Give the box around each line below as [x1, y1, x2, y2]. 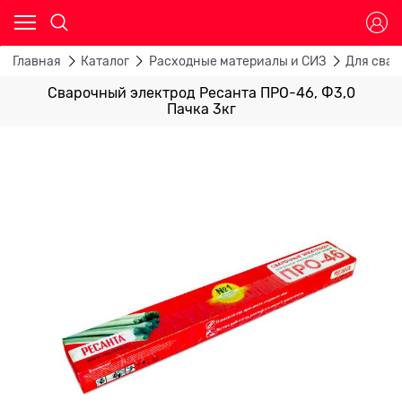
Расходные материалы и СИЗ [148, 54, 327, 69]
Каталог [80, 54, 129, 69]
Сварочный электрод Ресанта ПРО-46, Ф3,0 [47, 84, 355, 101]
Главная [13, 54, 61, 69]
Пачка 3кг [166, 100, 236, 118]
